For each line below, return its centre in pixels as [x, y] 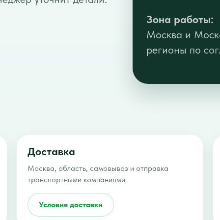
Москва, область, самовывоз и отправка [98, 168]
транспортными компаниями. [78, 179]
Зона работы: [180, 19]
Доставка [52, 151]
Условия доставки [71, 205]
